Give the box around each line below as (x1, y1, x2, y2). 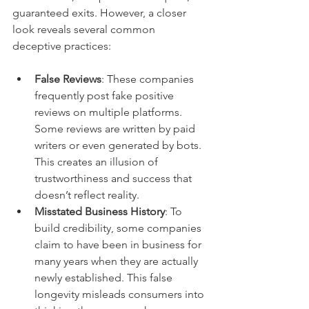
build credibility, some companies (34, 221, 204, 235)
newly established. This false (34, 271, 175, 284)
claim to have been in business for (34, 238, 204, 251)
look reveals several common (12, 23, 158, 36)
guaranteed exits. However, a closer (12, 6, 189, 19)
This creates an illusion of (34, 155, 161, 168)
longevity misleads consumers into (34, 288, 207, 301)
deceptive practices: (12, 39, 111, 52)
